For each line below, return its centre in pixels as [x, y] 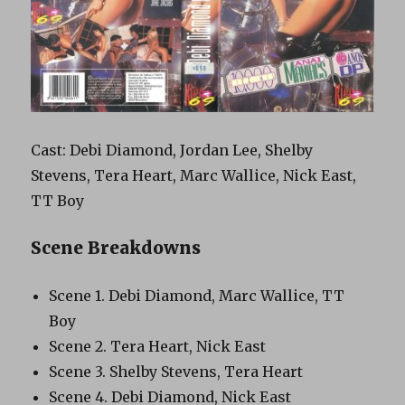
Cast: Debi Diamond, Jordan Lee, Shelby [172, 150]
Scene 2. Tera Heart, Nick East [158, 346]
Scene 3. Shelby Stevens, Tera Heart [176, 371]
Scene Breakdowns [116, 247]
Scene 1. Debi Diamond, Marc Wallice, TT [197, 295]
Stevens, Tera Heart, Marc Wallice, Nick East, [194, 175]
